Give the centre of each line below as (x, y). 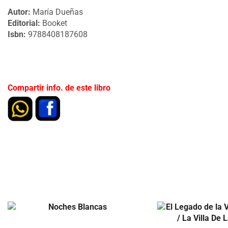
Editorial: (25, 23)
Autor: (19, 12)
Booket (55, 23)
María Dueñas (57, 12)
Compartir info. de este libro (59, 88)
